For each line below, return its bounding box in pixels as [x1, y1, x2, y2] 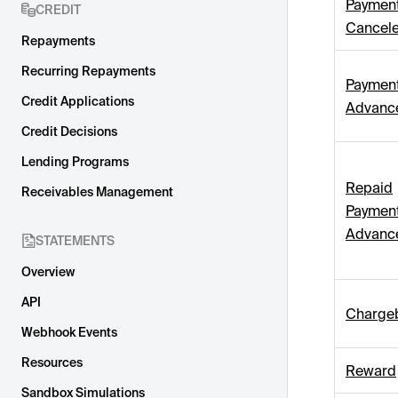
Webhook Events [21, 325, 117, 339]
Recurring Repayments [21, 64, 155, 78]
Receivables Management [21, 185, 173, 199]
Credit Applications [21, 94, 134, 108]
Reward [346, 362, 396, 379]
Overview [21, 265, 75, 279]
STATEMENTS [36, 234, 115, 248]
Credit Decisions [21, 124, 117, 139]
